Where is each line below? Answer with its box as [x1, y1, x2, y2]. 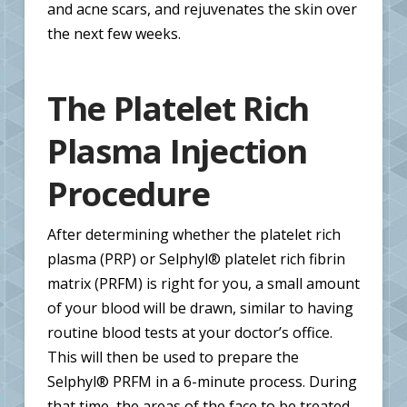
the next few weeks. [46, 23, 181, 44]
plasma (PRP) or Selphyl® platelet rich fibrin [46, 248, 345, 269]
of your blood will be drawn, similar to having [46, 297, 353, 318]
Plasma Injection [46, 128, 307, 174]
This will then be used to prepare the [46, 346, 299, 367]
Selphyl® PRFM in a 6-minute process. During [46, 371, 357, 392]
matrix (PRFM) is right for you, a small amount [46, 273, 360, 293]
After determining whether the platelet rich [46, 223, 341, 244]
